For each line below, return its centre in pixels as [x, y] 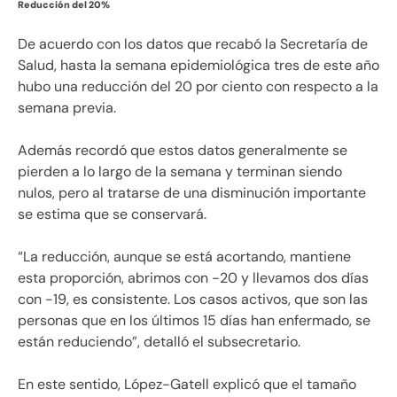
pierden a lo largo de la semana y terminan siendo [180, 171]
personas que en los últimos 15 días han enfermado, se [194, 320]
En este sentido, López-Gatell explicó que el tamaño [187, 384]
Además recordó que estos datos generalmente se [183, 150]
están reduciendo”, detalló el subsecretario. [159, 341]
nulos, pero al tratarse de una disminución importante [192, 192]
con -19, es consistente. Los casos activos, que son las [193, 299]
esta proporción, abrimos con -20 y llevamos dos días [193, 277]
